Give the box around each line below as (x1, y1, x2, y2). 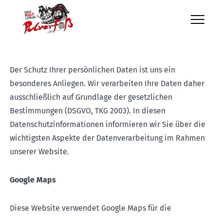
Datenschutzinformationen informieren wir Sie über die (10, 120, 205, 129)
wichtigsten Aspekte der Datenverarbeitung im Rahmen (10, 133, 205, 143)
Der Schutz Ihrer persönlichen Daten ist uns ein (10, 65, 175, 74)
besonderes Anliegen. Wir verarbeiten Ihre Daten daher (10, 79, 204, 88)
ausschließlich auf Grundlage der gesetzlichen (10, 92, 172, 102)
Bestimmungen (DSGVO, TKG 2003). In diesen (10, 106, 165, 115)
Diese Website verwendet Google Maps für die (10, 203, 171, 213)
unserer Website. (10, 147, 69, 156)
